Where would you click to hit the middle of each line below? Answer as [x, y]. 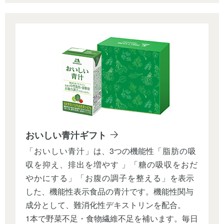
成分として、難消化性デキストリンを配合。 [106, 205]
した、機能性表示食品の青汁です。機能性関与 [110, 191]
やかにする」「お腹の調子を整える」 [98, 178]
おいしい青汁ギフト [66, 135]
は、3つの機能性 [124, 151]
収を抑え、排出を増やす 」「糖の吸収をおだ [112, 164]
